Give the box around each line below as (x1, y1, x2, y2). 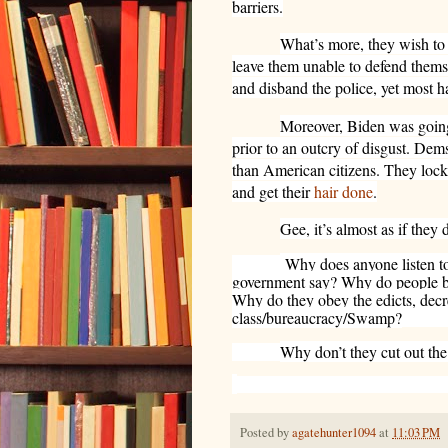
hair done (314, 180, 373, 202)
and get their (232, 180, 314, 202)
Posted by (240, 424, 292, 442)
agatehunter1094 (292, 424, 376, 442)
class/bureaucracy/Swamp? (232, 307, 402, 329)
